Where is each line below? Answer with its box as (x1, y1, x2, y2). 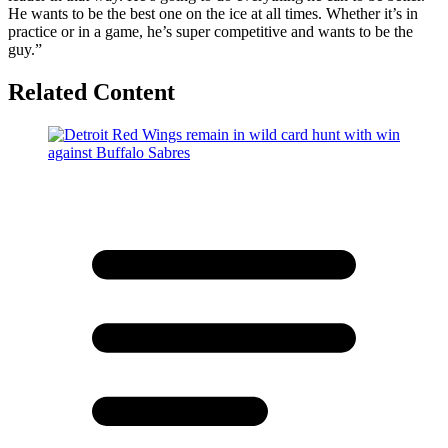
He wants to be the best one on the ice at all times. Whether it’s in (8, 5, 418, 23)
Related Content (8, 79, 175, 106)
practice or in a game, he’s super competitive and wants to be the (8, 23, 413, 41)
